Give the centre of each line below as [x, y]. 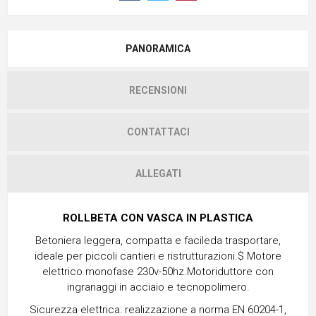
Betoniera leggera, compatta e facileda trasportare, [158, 240]
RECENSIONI [158, 90]
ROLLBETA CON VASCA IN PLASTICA [158, 218]
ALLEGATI [158, 173]
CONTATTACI [158, 132]
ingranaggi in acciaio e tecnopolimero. [158, 287]
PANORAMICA [158, 48]
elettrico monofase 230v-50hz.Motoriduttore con [158, 271]
